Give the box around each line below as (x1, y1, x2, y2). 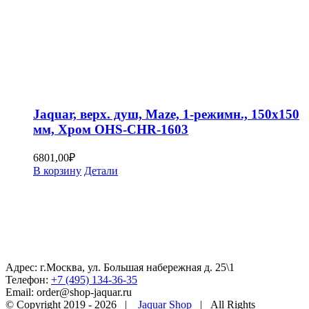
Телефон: (6, 274, 51, 286)
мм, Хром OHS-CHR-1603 (33, 121, 188, 137)
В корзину (33, 165, 81, 177)
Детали (84, 165, 118, 177)
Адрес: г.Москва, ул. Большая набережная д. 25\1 (6, 261, 235, 274)
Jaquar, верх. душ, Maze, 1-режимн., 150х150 (33, 106, 299, 121)
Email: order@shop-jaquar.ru (6, 286, 132, 299)
